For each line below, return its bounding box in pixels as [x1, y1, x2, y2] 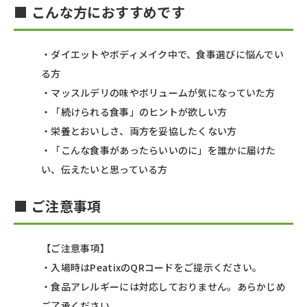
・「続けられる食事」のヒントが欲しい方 [41, 104, 228, 119]
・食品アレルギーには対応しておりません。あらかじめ [41, 279, 286, 293]
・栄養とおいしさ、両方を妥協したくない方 [41, 123, 237, 138]
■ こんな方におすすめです [14, 1, 186, 22]
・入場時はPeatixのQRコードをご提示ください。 [41, 260, 262, 274]
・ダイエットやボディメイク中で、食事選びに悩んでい [41, 47, 284, 61]
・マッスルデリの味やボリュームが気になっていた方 [41, 85, 275, 99]
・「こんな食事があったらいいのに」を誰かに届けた [41, 143, 276, 157]
